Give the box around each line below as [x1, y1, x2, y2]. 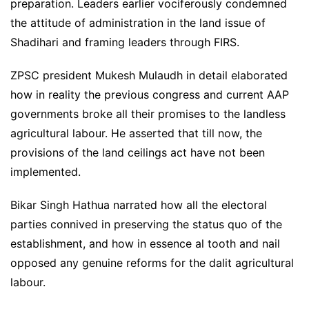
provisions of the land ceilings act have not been [10, 146, 265, 160]
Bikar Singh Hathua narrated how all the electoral [10, 198, 267, 212]
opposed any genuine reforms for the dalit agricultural [10, 256, 294, 270]
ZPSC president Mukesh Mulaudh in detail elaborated [10, 68, 288, 83]
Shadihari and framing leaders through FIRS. [10, 35, 239, 50]
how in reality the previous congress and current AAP [10, 88, 289, 102]
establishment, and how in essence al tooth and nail [10, 237, 280, 251]
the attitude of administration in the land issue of [10, 16, 266, 30]
